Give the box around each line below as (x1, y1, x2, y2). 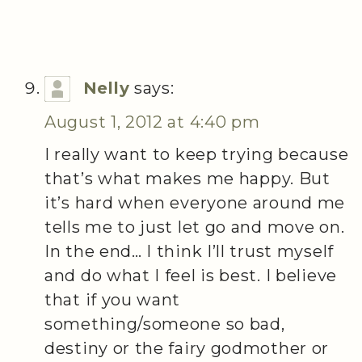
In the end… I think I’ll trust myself (44, 242, 334, 262)
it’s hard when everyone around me (44, 193, 346, 213)
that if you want (44, 290, 181, 310)
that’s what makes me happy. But (44, 169, 330, 189)
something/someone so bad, (44, 314, 285, 335)
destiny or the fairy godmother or (44, 339, 330, 359)
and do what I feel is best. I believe (44, 266, 337, 286)
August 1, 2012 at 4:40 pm (44, 112, 260, 133)
